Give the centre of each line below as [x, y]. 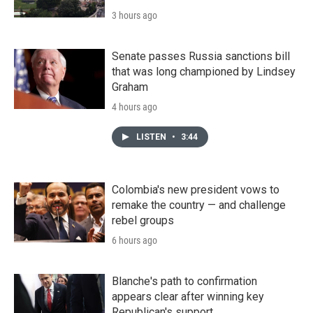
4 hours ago [134, 107]
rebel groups [143, 220]
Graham [130, 87]
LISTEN [152, 137]
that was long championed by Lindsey [204, 71]
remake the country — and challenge [199, 205]
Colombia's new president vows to [196, 189]
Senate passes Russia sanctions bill [201, 56]
